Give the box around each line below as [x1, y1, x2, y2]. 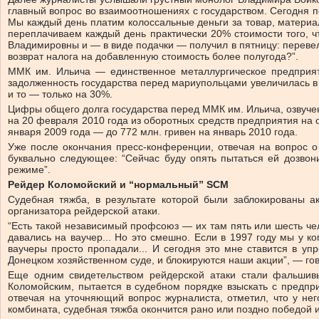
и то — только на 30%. [8, 88, 113, 100]
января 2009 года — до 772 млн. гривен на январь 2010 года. [8, 126, 298, 138]
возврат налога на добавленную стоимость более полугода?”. [8, 51, 298, 63]
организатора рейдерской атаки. [8, 205, 160, 217]
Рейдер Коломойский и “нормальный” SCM [8, 179, 229, 191]
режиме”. [8, 164, 51, 176]
